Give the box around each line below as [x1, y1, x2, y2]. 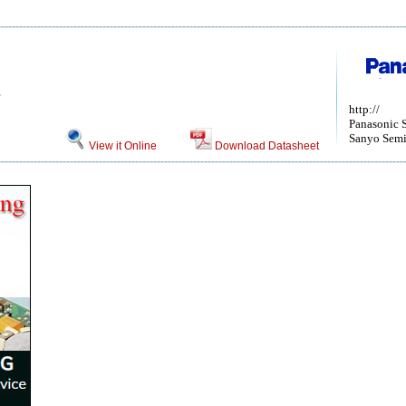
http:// [349, 102, 380, 116]
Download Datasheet [214, 140, 319, 152]
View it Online [86, 140, 157, 152]
